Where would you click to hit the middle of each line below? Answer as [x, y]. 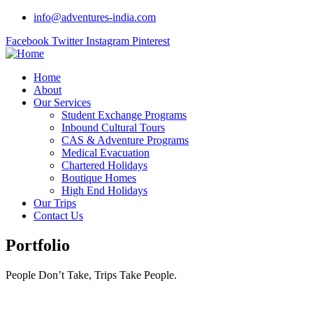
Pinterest [151, 41]
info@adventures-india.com [95, 17]
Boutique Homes [99, 178]
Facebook [27, 41]
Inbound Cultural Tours [113, 128]
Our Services [62, 102]
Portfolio [38, 245]
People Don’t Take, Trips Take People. [91, 275]
